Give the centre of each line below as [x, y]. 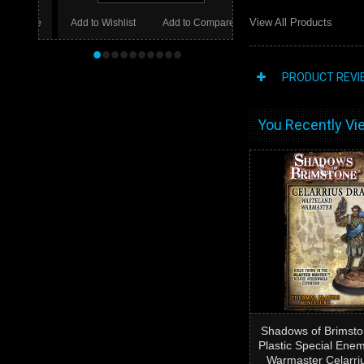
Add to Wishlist [85, 23]
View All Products [291, 22]
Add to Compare [180, 23]
